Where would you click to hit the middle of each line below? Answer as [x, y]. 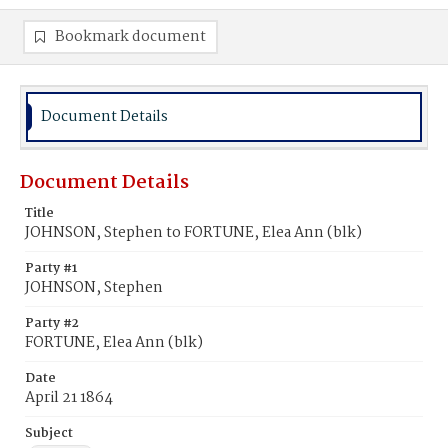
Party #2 [52, 323]
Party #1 [51, 268]
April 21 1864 [69, 398]
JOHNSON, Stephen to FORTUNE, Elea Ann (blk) [193, 233]
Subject [49, 433]
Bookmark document [130, 37]
